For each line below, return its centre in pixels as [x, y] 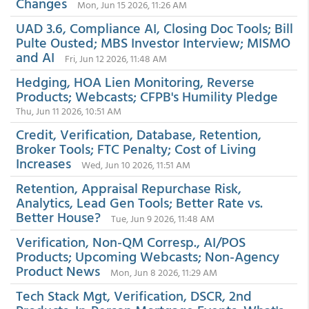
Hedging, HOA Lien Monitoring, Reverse [135, 81]
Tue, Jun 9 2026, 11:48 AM [163, 218]
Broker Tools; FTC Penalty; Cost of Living [136, 148]
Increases [43, 163]
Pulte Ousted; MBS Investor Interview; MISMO [153, 42]
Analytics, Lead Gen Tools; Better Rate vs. [139, 202]
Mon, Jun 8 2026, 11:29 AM [164, 272]
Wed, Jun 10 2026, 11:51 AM [136, 165]
